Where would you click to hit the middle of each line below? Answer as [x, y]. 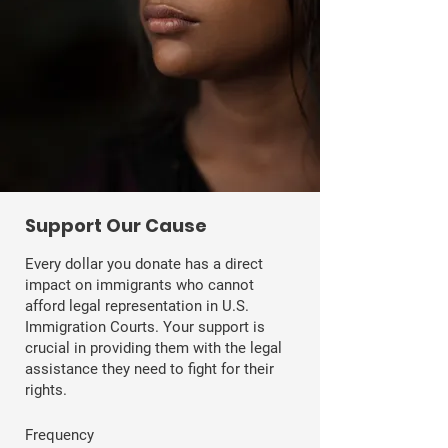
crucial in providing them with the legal [153, 347]
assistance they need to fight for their [149, 368]
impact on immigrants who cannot [139, 284]
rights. [48, 389]
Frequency [59, 434]
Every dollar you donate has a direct [144, 263]
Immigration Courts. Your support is [145, 326]
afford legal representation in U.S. [137, 305]
